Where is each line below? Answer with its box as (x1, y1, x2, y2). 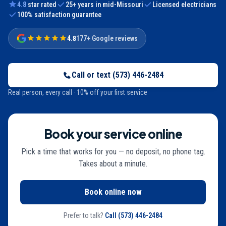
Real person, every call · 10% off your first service (8, 88, 147, 96)
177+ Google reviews (76, 34, 138, 42)
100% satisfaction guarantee (17, 11, 101, 19)
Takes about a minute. (79, 159, 147, 168)
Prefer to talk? (64, 211, 103, 219)
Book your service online (43, 126, 183, 141)
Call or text (72, 70, 112, 80)
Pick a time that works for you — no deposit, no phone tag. (21, 147, 205, 156)
